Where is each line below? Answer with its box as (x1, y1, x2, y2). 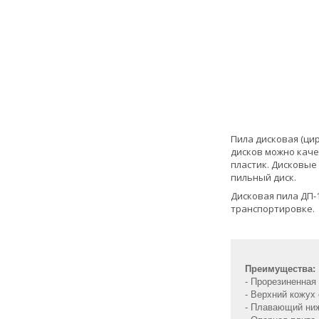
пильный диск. (231, 171, 296, 184)
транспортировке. (231, 202, 315, 216)
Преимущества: (245, 263, 315, 275)
